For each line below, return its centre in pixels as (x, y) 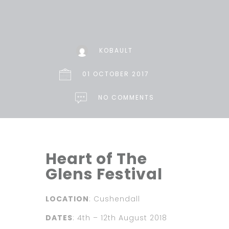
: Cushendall (114, 199)
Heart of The (96, 159)
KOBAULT (116, 51)
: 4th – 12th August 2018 (120, 218)
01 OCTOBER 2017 (116, 74)
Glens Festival (104, 175)
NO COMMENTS (126, 98)
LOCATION (67, 199)
